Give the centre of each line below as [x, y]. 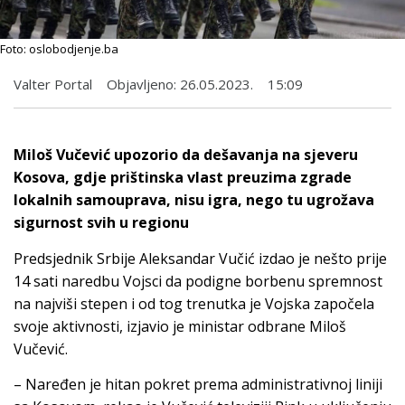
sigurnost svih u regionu [101, 223]
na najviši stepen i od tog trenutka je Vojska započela [194, 303]
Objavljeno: [141, 85]
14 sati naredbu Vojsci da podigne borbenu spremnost [198, 281]
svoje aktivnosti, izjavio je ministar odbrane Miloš [180, 326]
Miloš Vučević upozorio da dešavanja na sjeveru [186, 155]
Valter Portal [53, 85]
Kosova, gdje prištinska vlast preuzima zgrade [183, 178]
